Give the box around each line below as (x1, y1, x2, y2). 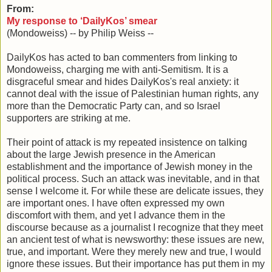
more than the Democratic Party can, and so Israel (7, 100, 220, 111)
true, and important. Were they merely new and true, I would (7, 246, 261, 257)
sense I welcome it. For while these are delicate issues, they (7, 185, 263, 196)
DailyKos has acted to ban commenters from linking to (7, 52, 237, 63)
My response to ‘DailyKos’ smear (7, 15, 157, 26)
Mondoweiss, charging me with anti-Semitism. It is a (7, 64, 228, 75)
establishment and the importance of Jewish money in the (7, 161, 253, 172)
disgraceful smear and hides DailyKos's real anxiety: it (7, 76, 239, 87)
